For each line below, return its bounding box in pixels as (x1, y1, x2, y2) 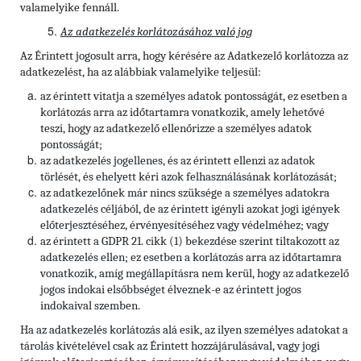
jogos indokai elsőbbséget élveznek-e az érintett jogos (40, 283, 301, 297)
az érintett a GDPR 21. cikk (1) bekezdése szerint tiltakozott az (40, 234, 339, 249)
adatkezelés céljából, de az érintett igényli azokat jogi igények (40, 202, 340, 217)
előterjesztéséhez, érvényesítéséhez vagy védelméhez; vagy (40, 218, 329, 233)
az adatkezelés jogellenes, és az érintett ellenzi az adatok (40, 154, 315, 168)
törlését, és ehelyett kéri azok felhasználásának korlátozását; (40, 170, 337, 185)
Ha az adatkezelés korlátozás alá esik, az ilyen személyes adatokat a (20, 323, 348, 338)
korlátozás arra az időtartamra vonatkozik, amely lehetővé (40, 106, 325, 120)
